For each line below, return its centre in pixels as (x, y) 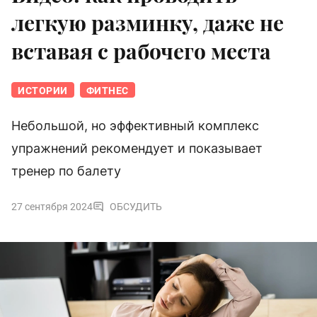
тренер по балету (66, 171)
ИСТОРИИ (43, 91)
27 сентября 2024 (52, 207)
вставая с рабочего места (141, 51)
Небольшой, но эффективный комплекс (135, 126)
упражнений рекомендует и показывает (137, 149)
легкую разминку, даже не (148, 23)
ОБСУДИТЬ (136, 207)
